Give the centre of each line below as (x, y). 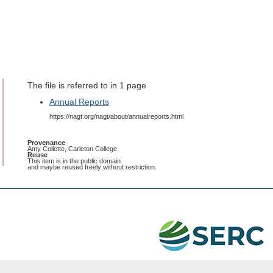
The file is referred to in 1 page (87, 85)
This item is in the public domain (74, 161)
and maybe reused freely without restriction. (92, 167)
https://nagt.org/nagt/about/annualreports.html (116, 117)
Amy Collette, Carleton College (72, 149)
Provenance (46, 143)
